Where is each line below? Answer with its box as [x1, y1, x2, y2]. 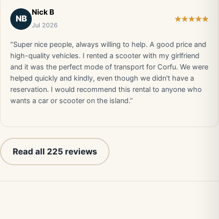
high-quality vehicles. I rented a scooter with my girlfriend [10, 51, 199, 60]
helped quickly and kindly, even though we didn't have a [10, 74, 194, 83]
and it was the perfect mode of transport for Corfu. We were [10, 63, 208, 71]
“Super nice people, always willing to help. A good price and [10, 40, 206, 49]
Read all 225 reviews [12, 146, 97, 156]
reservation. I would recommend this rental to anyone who [10, 85, 202, 94]
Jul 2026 [32, 22, 58, 29]
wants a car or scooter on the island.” [10, 96, 133, 105]
